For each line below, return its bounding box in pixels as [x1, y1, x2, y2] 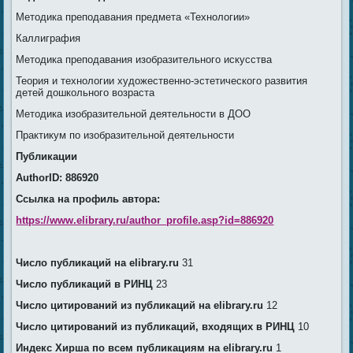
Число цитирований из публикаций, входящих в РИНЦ [16, 321, 299, 333]
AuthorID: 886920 [16, 172, 99, 184]
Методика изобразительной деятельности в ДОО [16, 108, 251, 121]
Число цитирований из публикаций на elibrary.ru [16, 299, 267, 312]
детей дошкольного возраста [16, 87, 155, 99]
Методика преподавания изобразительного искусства [16, 54, 273, 66]
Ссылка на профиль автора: [16, 193, 161, 206]
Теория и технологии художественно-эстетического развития [16, 75, 308, 87]
